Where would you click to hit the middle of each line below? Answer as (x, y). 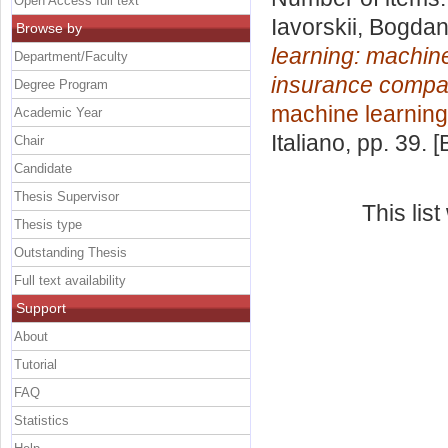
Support (41, 307)
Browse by (49, 27)
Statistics (41, 420)
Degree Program (61, 84)
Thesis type (48, 224)
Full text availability (70, 280)
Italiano (308, 143)
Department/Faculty (71, 56)
